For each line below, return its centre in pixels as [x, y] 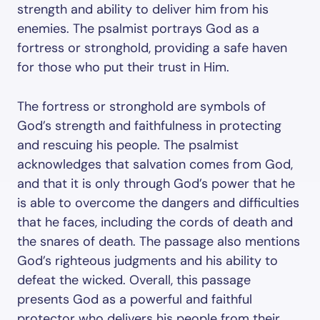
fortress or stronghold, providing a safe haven [152, 48]
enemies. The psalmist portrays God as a [138, 29]
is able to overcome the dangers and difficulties [158, 203]
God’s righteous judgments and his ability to [147, 261]
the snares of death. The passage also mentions [159, 241]
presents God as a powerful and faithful [135, 299]
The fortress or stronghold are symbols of [141, 106]
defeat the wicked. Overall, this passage [134, 280]
